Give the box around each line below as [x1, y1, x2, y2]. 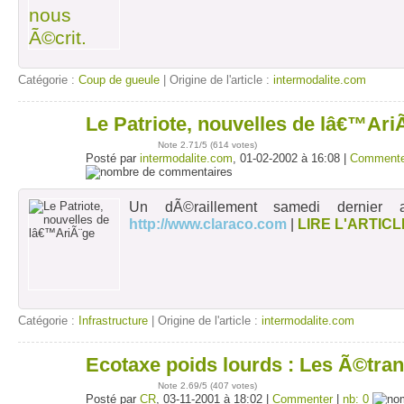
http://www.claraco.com [129, 216, 287, 232]
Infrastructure [78, 314, 148, 327]
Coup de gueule [78, 73, 160, 87]
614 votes [213, 140, 254, 150]
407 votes [213, 381, 254, 390]
